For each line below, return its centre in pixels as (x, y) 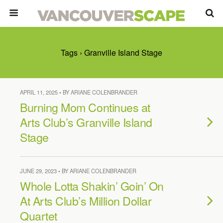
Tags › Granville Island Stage (111, 53)
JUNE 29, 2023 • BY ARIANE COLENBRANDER (78, 171)
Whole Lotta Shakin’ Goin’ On (92, 186)
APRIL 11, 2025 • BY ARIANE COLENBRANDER (79, 92)
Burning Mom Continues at (85, 107)
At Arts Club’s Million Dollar (86, 201)
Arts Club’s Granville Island (86, 122)
